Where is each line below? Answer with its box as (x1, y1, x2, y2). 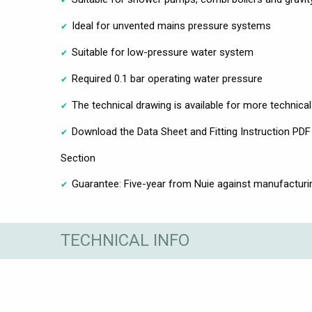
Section (61, 151, 95, 164)
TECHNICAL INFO (61, 231, 189, 251)
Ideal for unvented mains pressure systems (72, 19, 271, 32)
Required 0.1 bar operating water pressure (72, 72, 263, 85)
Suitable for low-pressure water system (72, 45, 253, 58)
